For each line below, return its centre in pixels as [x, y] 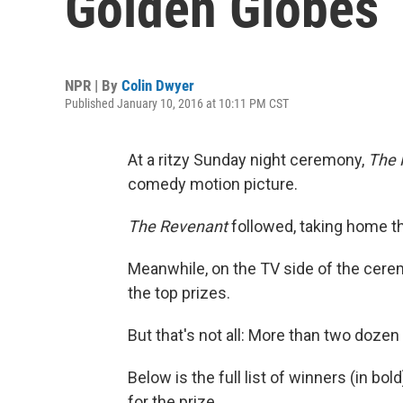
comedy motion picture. [213, 184]
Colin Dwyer [158, 85]
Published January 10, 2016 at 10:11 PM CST [177, 103]
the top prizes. [179, 293]
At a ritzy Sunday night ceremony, [248, 160]
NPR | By [93, 85]
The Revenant [179, 226]
